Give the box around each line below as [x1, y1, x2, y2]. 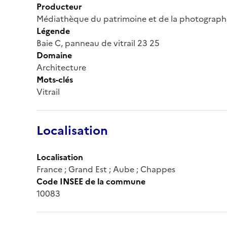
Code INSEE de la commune [36, 175, 145, 187]
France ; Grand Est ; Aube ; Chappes [36, 163, 175, 175]
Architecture [36, 61, 86, 73]
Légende [36, 24, 70, 37]
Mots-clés [36, 73, 73, 86]
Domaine [36, 49, 72, 61]
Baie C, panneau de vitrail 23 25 [36, 36, 160, 49]
